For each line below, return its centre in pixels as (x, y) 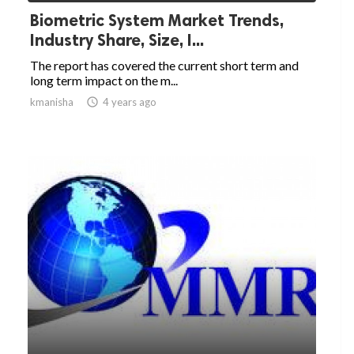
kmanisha (52, 102)
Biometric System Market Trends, (157, 21)
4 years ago (130, 102)
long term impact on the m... (104, 81)
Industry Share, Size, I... (117, 40)
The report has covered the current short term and (164, 66)
